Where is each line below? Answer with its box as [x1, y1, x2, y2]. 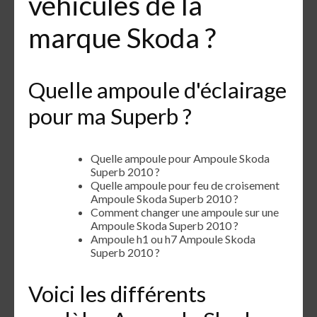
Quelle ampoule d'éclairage [28, 76, 287, 103]
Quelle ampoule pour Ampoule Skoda [91, 151, 270, 165]
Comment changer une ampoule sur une [91, 204, 279, 219]
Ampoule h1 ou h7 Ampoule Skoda [91, 231, 255, 246]
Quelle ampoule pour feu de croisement [91, 178, 279, 192]
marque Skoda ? [28, 21, 216, 54]
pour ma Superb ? [28, 102, 192, 129]
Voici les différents [28, 280, 206, 308]
